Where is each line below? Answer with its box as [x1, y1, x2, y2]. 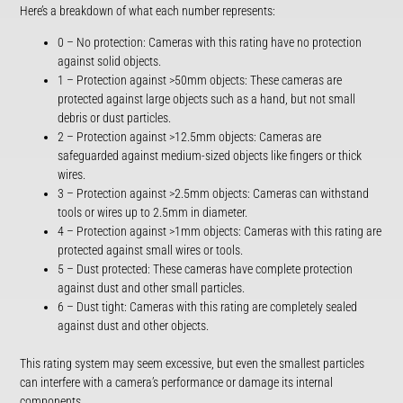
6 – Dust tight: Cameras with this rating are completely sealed [58, 300, 358, 314]
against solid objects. [58, 54, 162, 68]
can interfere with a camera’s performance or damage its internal [20, 375, 334, 390]
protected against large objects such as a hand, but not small [58, 92, 356, 106]
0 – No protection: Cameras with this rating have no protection [58, 35, 363, 49]
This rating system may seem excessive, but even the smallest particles [20, 356, 365, 371]
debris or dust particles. [58, 111, 172, 125]
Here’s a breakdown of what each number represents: [20, 4, 276, 18]
